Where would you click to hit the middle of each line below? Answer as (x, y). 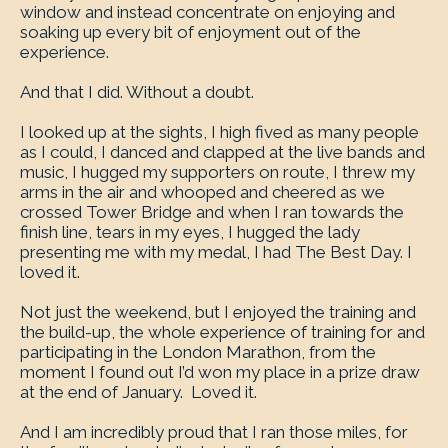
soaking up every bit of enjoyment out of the (190, 32)
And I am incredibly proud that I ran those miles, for (214, 432)
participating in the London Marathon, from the (198, 352)
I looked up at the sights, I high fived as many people (219, 132)
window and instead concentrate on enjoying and (207, 12)
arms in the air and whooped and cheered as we (202, 192)
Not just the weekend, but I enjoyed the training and (218, 312)
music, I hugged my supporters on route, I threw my (217, 172)
